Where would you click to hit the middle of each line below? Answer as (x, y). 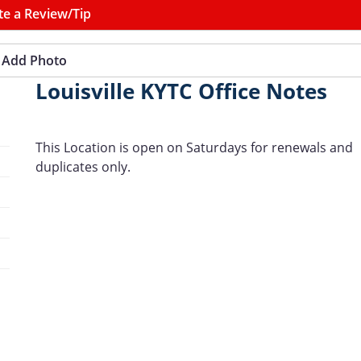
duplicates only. (83, 167)
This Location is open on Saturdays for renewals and (194, 147)
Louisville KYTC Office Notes (181, 91)
